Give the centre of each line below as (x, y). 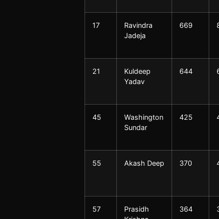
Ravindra (138, 25)
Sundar (135, 128)
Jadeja (135, 36)
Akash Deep (144, 163)
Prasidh (136, 209)
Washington (143, 117)
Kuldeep (137, 71)
